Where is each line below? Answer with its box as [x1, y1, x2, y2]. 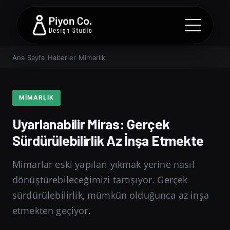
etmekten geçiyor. [12, 203, 91, 217]
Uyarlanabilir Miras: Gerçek [12, 115, 170, 132]
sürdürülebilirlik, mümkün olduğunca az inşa [12, 188, 209, 201]
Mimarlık [79, 53, 106, 62]
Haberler [47, 53, 76, 62]
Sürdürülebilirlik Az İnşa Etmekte [12, 131, 204, 148]
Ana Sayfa [12, 53, 45, 62]
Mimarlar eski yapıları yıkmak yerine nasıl [12, 157, 195, 170]
